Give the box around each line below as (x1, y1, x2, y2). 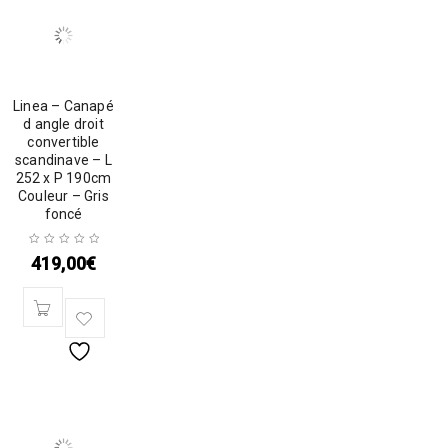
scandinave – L (15, 152, 112, 168)
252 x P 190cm (15, 170, 112, 186)
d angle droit (23, 116, 104, 132)
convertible (27, 134, 100, 150)
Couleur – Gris (18, 188, 109, 204)
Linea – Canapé (13, 98, 114, 114)
